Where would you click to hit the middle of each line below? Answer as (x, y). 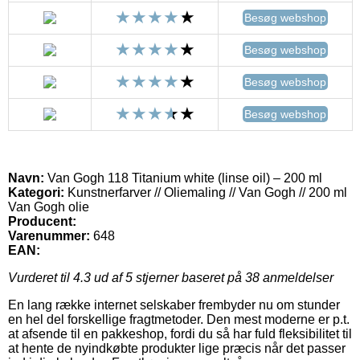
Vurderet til (41, 277)
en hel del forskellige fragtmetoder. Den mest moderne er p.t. (179, 319)
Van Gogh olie (49, 207)
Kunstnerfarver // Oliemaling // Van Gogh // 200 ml (206, 192)
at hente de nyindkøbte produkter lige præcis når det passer (177, 348)
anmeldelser (297, 277)
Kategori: (36, 192)
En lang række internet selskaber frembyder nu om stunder (174, 305)
